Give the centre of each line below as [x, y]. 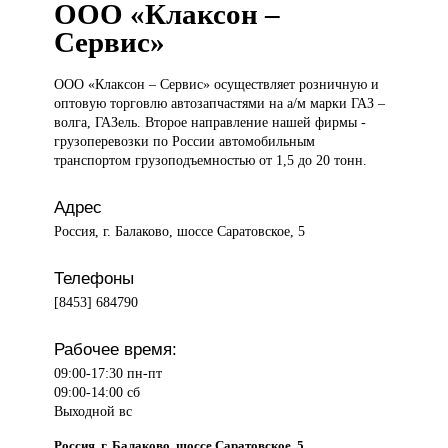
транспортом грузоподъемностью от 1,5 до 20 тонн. [211, 160]
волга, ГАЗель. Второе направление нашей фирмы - [210, 122]
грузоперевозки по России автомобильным [185, 141]
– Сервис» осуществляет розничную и [264, 84]
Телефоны [94, 278]
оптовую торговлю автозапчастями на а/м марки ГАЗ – [220, 103]
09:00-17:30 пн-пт [108, 373]
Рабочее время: [116, 349]
